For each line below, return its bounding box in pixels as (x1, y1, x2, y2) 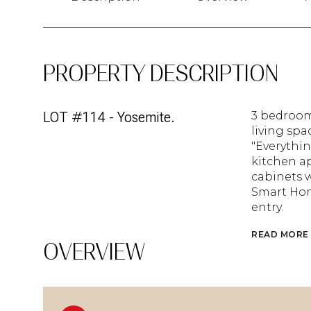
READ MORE (251, 229, 309, 239)
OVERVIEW (43, 238, 145, 265)
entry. (251, 201, 283, 214)
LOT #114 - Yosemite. (43, 109, 175, 126)
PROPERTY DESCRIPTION (43, 60, 278, 87)
